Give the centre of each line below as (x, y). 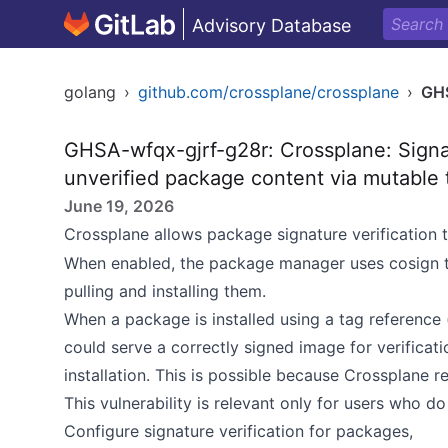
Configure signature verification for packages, (238, 431)
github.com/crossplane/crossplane (268, 92)
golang (90, 92)
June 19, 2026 (119, 206)
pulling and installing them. (165, 291)
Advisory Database (271, 25)
